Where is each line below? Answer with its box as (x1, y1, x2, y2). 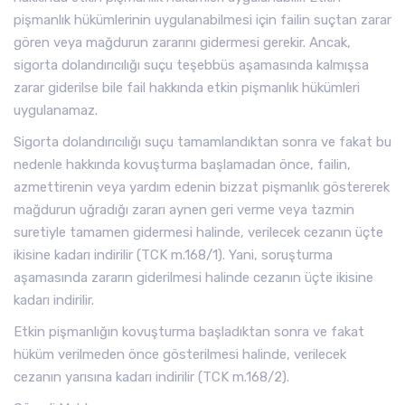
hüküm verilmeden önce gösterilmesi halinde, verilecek (14, 346, 346, 363)
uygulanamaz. (14, 102, 98, 118)
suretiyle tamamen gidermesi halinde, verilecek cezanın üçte (14, 224, 383, 240)
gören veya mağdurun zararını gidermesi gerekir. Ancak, (14, 34, 351, 51)
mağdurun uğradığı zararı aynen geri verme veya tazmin (14, 202, 354, 218)
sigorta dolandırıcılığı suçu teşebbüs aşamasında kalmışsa (14, 57, 369, 73)
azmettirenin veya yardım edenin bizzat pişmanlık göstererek (14, 179, 390, 195)
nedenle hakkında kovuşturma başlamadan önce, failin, (14, 156, 351, 173)
